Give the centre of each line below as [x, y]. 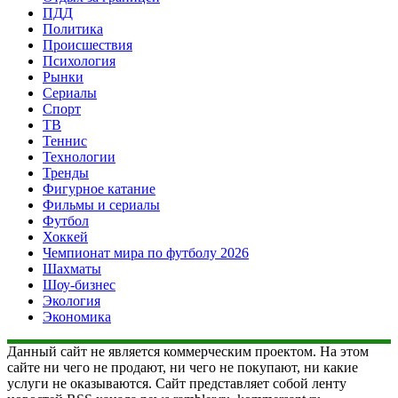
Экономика [77, 317]
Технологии [79, 157]
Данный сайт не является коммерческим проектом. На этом [188, 352]
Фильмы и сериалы [101, 205]
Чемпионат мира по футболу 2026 [146, 253]
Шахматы [72, 269]
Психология [79, 61]
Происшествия [88, 45]
